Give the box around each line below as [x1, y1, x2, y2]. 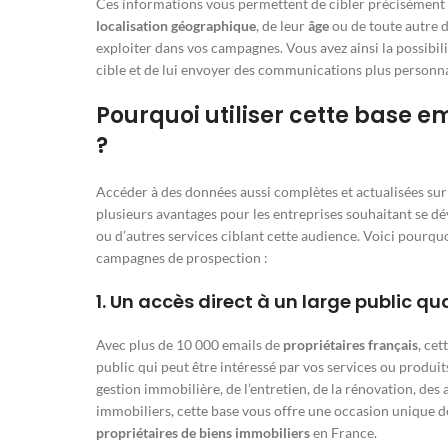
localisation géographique [96, 17, 256, 35]
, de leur [256, 17, 308, 35]
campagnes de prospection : [96, 249, 268, 267]
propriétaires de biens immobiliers [96, 424, 310, 442]
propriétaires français [283, 336, 418, 354]
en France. [310, 424, 377, 442]
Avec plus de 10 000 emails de [96, 336, 283, 354]
